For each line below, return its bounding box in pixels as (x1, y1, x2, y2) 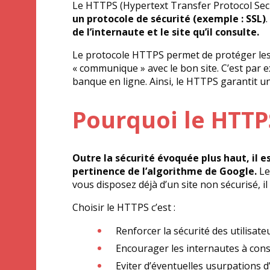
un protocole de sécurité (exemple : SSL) (72, 12, 266, 25)
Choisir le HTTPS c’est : (72, 201, 175, 214)
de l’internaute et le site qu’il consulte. (72, 25, 259, 39)
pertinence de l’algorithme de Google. (72, 165, 257, 178)
